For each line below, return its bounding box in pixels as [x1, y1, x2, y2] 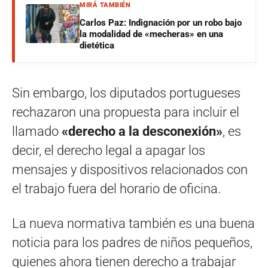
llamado [12, 123, 62, 139]
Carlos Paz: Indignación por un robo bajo [80, 17, 242, 28]
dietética [80, 39, 114, 51]
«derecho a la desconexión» [62, 123, 223, 139]
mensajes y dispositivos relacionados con [12, 162, 248, 177]
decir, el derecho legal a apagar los [12, 142, 205, 158]
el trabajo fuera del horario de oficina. [12, 181, 221, 196]
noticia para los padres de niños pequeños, [12, 234, 252, 250]
